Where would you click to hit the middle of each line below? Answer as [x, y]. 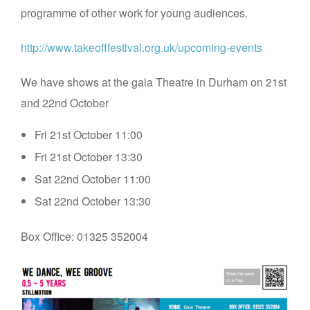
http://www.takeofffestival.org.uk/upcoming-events [142, 47]
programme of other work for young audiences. [134, 12]
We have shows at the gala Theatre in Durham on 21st [154, 82]
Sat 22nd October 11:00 [93, 179]
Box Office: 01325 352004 [84, 236]
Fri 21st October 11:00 [89, 134]
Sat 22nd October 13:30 [93, 201]
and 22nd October [65, 102]
